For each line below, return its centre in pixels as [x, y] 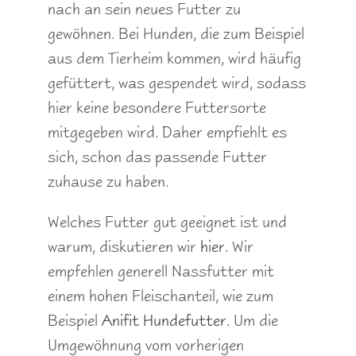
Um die [256, 321]
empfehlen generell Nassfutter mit [161, 271]
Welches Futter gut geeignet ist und [167, 222]
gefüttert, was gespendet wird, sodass [177, 83]
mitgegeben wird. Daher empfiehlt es [167, 132]
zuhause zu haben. [108, 182]
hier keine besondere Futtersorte [157, 108]
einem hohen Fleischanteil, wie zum [161, 296]
